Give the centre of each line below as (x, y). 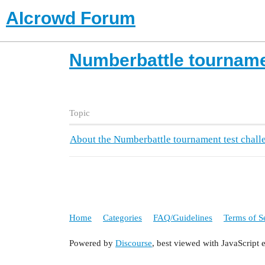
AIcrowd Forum (71, 18)
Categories (122, 217)
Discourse (134, 243)
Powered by (92, 243)
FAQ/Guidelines (183, 217)
